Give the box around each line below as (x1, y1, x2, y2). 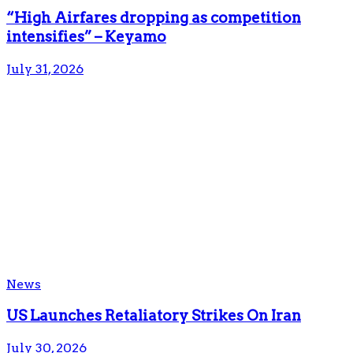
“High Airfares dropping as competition (6, 9, 301, 28)
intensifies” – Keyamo (6, 28, 166, 46)
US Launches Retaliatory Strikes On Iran (6, 306, 301, 325)
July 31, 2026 (6, 61, 84, 77)
